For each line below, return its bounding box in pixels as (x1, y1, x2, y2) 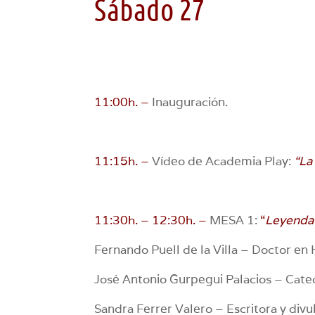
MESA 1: (207, 212, 261, 228)
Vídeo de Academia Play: (149, 153, 292, 169)
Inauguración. (149, 94, 229, 110)
